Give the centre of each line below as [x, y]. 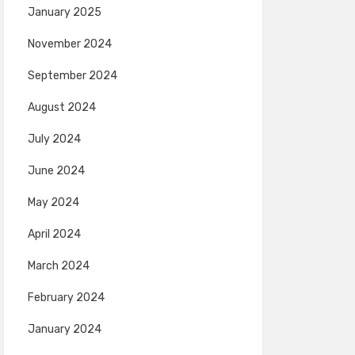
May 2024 [53, 202]
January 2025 [64, 12]
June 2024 [56, 171]
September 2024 [72, 76]
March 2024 [58, 266]
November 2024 [69, 44]
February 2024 [66, 298]
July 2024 [54, 139]
